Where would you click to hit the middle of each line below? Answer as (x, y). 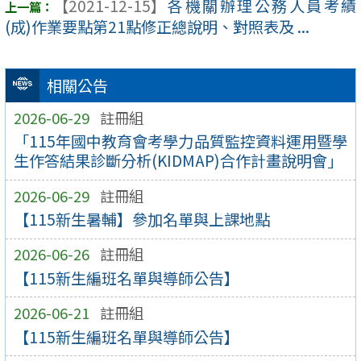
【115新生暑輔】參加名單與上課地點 (141, 220)
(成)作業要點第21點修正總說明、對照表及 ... (157, 27)
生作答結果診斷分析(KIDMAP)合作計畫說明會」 (178, 161)
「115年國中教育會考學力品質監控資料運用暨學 (180, 141)
